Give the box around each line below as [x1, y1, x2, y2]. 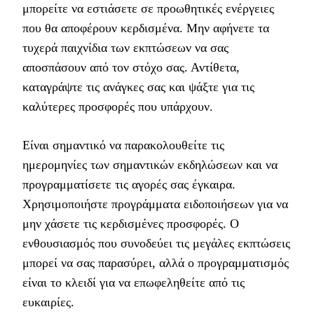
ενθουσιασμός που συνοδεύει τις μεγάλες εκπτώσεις [22, 235, 290, 250]
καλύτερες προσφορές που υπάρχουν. [22, 99, 213, 114]
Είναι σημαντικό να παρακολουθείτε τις [22, 137, 224, 152]
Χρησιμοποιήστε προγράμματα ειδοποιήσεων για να [22, 196, 288, 211]
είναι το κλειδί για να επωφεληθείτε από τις [22, 275, 245, 289]
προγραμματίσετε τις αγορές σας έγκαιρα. [22, 177, 235, 191]
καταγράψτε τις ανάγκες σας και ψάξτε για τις [22, 79, 254, 94]
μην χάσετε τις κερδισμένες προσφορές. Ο [22, 216, 239, 231]
